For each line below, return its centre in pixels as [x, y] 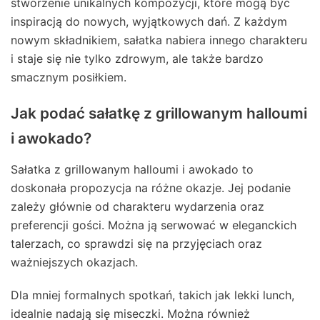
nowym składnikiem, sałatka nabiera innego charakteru [159, 40]
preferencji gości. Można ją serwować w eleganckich [154, 225]
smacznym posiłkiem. [69, 77]
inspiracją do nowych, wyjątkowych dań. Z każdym [149, 21]
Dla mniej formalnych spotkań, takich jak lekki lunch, [152, 295]
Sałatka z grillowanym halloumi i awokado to [132, 169]
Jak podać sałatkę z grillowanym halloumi [159, 113]
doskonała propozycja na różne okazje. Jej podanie [151, 187]
